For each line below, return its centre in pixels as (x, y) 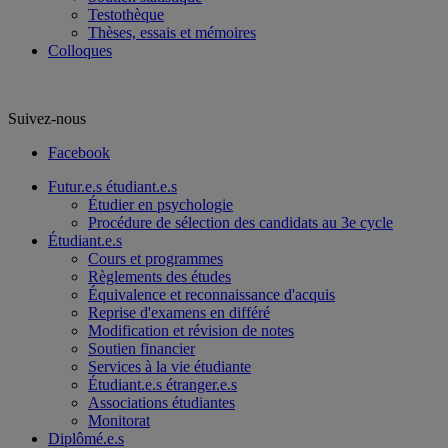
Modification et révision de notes (191, 330)
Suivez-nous (47, 118)
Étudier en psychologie (160, 204)
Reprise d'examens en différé (179, 312)
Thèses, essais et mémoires (172, 32)
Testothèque (126, 14)
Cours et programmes (155, 258)
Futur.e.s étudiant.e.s (112, 186)
